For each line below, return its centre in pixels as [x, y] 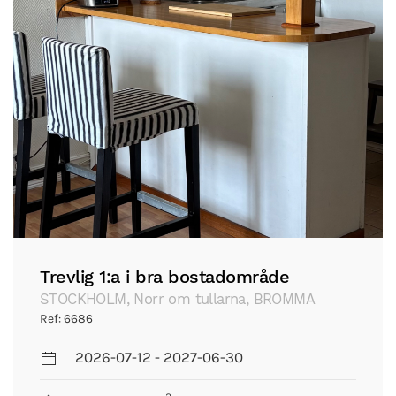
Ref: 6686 [66, 319]
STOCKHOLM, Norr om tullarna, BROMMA [177, 299]
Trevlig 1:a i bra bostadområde [164, 277]
